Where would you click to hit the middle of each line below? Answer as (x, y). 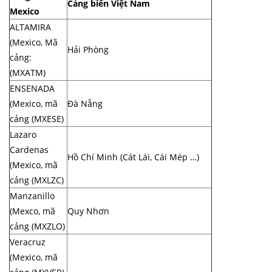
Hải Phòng (88, 49)
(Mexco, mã (32, 211)
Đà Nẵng (85, 103)
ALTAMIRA (30, 27)
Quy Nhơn (88, 211)
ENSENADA (32, 88)
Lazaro (23, 134)
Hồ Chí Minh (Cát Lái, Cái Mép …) (133, 157)
